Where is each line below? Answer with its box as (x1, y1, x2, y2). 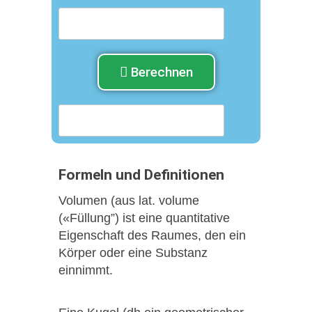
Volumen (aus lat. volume (58, 193, 199, 208)
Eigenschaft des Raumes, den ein (58, 228, 246, 242)
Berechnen (130, 63, 193, 80)
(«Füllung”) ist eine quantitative (58, 210, 230, 225)
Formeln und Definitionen (58, 166, 224, 183)
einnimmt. (58, 263, 113, 277)
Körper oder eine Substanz (58, 245, 208, 260)
